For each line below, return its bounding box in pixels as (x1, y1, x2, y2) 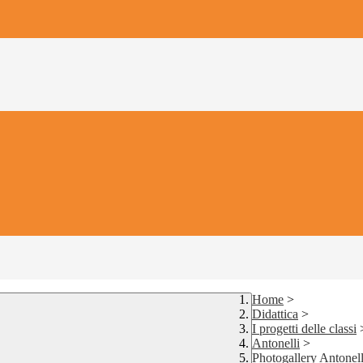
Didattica (252, 307, 298, 322)
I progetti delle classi (252, 322, 357, 336)
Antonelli (252, 336, 300, 351)
